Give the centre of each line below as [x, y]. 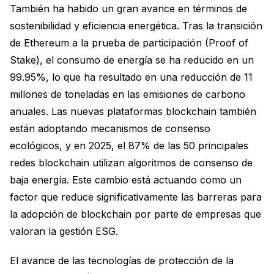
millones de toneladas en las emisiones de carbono [128, 94]
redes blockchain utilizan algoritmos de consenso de [131, 163]
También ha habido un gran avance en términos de [128, 9]
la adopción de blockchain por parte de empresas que [135, 214]
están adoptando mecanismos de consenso [110, 128]
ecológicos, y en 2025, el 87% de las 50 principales [129, 146]
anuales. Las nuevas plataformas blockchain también [133, 111]
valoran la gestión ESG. [64, 231]
